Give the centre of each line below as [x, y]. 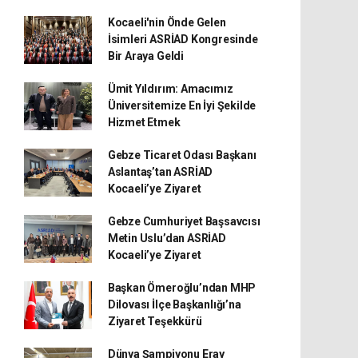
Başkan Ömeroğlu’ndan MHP [182, 288]
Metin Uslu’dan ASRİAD [167, 238]
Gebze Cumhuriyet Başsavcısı [184, 221]
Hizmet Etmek [144, 122]
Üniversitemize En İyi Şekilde [182, 105]
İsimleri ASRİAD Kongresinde [183, 39]
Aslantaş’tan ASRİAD [160, 172]
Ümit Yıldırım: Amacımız [170, 89]
